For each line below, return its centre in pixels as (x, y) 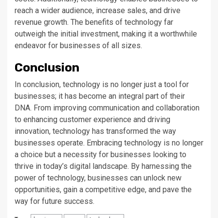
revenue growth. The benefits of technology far (94, 22)
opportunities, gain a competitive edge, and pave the (103, 190)
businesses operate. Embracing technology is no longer (109, 143)
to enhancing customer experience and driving (92, 119)
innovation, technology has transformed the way (95, 131)
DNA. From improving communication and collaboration (107, 108)
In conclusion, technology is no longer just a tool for (102, 84)
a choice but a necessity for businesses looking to (100, 154)
